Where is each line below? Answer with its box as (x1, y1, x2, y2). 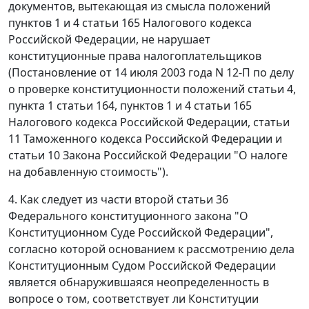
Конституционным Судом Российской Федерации (8, 258, 276, 274)
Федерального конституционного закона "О (8, 208, 248, 224)
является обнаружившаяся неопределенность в (8, 275, 269, 290)
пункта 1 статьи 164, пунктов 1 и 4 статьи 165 (8, 98, 252, 114)
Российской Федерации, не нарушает (8, 32, 210, 48)
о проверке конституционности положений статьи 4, (8, 81, 296, 97)
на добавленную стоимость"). (8, 164, 168, 180)
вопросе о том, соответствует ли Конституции (8, 291, 259, 307)
